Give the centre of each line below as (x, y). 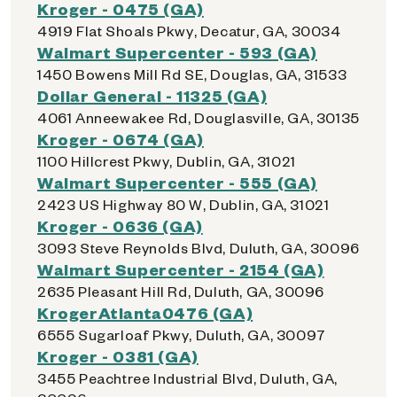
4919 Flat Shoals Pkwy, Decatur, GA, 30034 (189, 31)
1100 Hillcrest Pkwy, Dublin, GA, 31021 (167, 161)
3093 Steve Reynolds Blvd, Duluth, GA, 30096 (198, 248)
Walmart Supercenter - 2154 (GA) (181, 269)
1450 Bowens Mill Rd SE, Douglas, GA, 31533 (192, 74)
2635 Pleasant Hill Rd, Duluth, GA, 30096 (181, 291)
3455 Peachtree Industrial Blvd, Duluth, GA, (187, 378)
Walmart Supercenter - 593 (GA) (177, 52)
